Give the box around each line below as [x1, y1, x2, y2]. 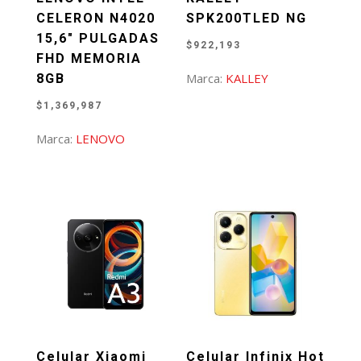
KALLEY [226, 69, 269, 86]
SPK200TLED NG [186, 10, 308, 26]
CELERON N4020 [35, 10, 156, 26]
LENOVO [75, 130, 125, 147]
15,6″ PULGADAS [35, 30, 160, 46]
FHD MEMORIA [35, 50, 142, 66]
